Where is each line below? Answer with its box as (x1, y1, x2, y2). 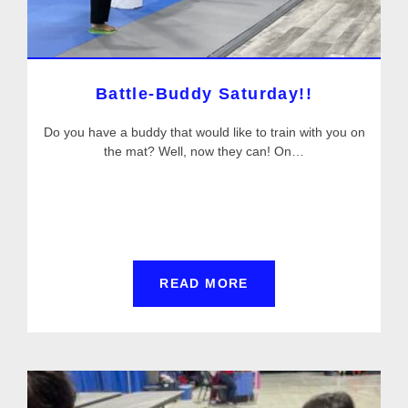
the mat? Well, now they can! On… (104, 144, 304, 158)
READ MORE (159, 276, 249, 291)
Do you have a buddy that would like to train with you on (43, 125, 365, 139)
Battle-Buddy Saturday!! (95, 85, 313, 103)
